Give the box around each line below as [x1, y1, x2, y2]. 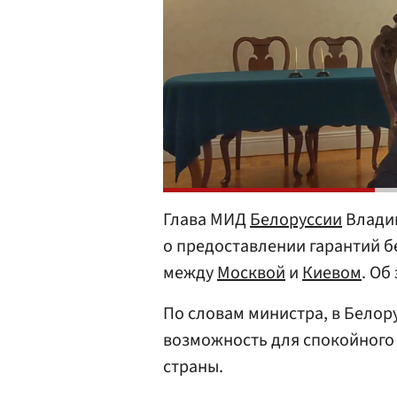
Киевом [302, 261, 362, 286]
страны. [163, 354, 223, 380]
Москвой [217, 261, 285, 286]
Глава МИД [163, 207, 250, 233]
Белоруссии [250, 207, 342, 233]
